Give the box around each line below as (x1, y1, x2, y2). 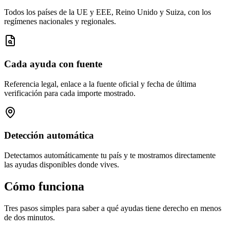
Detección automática (4, 130, 94, 141)
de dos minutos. (4, 213, 55, 222)
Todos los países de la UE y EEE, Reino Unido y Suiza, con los (4, 8, 211, 17)
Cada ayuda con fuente (4, 58, 102, 69)
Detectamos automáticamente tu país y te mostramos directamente (4, 151, 216, 160)
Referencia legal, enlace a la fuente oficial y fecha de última (4, 79, 196, 88)
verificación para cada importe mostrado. (4, 88, 136, 98)
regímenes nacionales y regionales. (4, 17, 116, 26)
